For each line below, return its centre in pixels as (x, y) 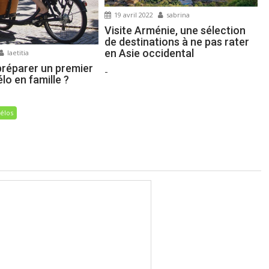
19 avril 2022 (133, 15)
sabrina (177, 15)
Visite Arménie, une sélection (175, 31)
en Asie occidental (150, 53)
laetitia (17, 52)
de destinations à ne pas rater (177, 42)
